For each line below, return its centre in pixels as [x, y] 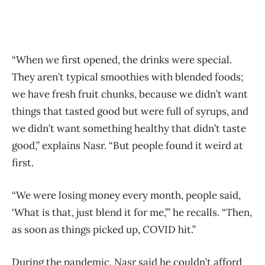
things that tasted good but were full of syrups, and [130, 111]
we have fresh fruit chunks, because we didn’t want [130, 94]
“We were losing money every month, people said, [126, 195]
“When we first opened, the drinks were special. [122, 59]
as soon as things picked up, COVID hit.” [104, 229]
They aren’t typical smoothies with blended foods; [127, 77]
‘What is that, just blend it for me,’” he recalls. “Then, [132, 212]
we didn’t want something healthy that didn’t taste [129, 128]
